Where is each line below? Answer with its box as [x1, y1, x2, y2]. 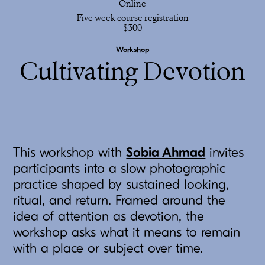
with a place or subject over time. [13, 240, 203, 256]
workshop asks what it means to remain [13, 224, 241, 240]
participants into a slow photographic [13, 160, 226, 176]
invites [205, 144, 244, 160]
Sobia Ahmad [126, 144, 206, 160]
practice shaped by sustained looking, [13, 176, 230, 192]
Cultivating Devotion [20, 57, 245, 87]
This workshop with [13, 144, 127, 160]
